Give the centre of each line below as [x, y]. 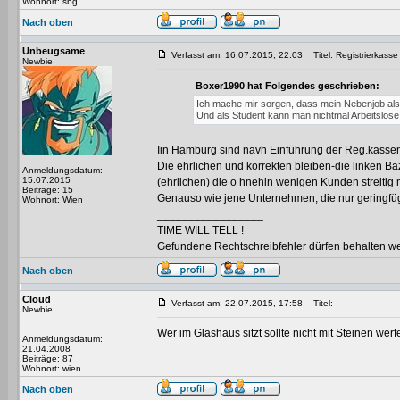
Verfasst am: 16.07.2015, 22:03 [237, 55]
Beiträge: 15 [48, 190]
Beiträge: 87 [48, 358]
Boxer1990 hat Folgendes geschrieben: [287, 86]
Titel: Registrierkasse [352, 55]
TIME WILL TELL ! [200, 230]
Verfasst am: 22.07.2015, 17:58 [237, 303]
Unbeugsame [54, 51]
